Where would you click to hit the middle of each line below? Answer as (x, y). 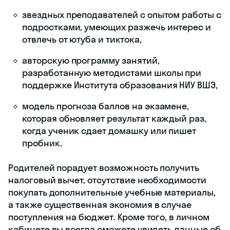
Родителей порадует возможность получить (104, 167)
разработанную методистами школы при (112, 72)
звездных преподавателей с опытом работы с (122, 14)
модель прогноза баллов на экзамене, (106, 106)
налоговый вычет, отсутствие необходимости (107, 180)
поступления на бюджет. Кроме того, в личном (109, 217)
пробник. (42, 143)
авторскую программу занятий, (91, 60)
